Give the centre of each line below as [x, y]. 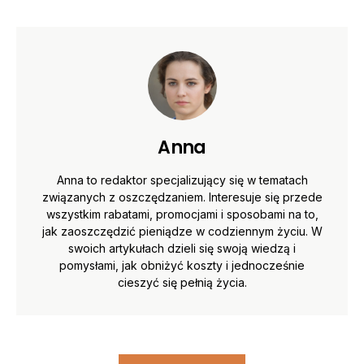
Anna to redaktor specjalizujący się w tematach [182, 180]
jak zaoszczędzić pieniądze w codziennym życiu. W [182, 231]
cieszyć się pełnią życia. [182, 282]
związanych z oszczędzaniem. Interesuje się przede [182, 197]
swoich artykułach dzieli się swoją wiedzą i [182, 248]
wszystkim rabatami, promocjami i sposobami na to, [182, 214]
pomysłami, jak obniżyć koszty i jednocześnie [182, 265]
